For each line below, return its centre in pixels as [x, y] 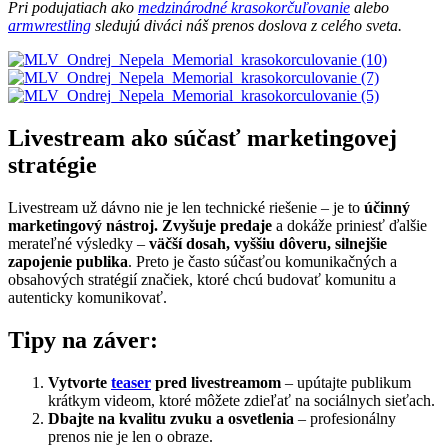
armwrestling [49, 26]
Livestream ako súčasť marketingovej [202, 138]
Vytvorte [79, 383]
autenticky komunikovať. [87, 298]
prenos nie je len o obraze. [130, 437]
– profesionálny [345, 419]
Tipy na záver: [83, 340]
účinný [387, 208]
